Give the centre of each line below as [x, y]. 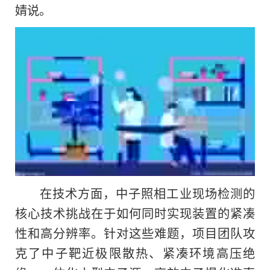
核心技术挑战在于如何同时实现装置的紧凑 [135, 213]
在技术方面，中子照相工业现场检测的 [147, 193]
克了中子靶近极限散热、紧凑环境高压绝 [135, 253]
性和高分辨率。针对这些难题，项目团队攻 [135, 233]
